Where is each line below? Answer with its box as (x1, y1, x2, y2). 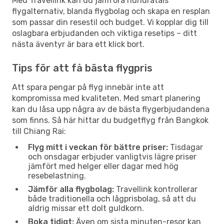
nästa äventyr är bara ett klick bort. (12, 39, 144, 49)
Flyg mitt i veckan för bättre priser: (28, 142, 168, 152)
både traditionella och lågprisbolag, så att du (28, 193, 196, 203)
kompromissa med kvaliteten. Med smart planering (12, 93, 200, 103)
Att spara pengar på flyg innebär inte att (12, 82, 164, 92)
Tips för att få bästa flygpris (12, 61, 152, 74)
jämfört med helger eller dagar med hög (28, 161, 178, 171)
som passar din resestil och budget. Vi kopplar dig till (12, 17, 208, 27)
